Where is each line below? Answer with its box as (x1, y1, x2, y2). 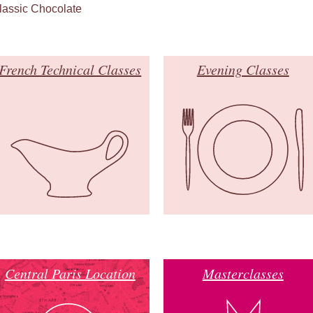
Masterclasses (202, 263, 284, 282)
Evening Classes (196, 60, 289, 79)
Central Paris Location (4, 263, 136, 282)
